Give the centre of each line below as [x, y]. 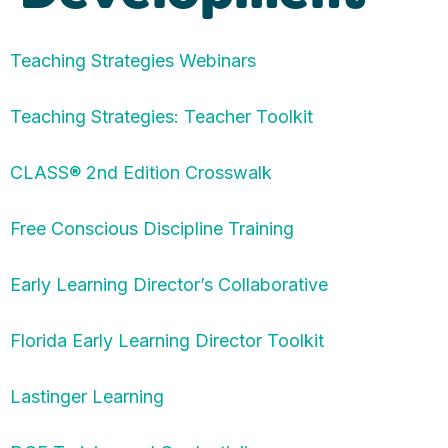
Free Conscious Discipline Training [152, 228]
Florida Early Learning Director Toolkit [167, 340]
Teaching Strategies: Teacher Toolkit [161, 116]
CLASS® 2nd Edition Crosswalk [141, 172]
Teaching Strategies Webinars [133, 60]
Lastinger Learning [87, 396]
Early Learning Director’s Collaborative [169, 284]
